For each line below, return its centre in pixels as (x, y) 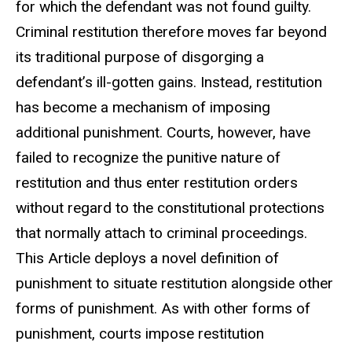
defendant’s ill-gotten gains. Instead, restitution (169, 82)
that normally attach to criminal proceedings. (161, 233)
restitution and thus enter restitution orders (157, 183)
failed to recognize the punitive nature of (148, 158)
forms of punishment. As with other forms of (163, 309)
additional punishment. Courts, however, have (163, 133)
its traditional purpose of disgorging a (140, 57)
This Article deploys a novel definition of (147, 258)
